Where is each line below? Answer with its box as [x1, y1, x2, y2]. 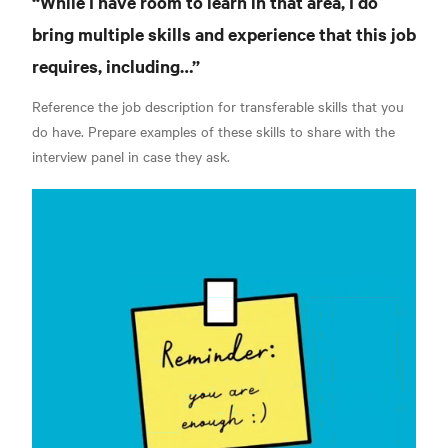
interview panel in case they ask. [32, 145, 230, 166]
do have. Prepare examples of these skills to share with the [32, 120, 395, 141]
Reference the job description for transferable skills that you [32, 95, 404, 116]
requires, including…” [32, 53, 200, 78]
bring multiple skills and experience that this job [32, 21, 416, 46]
